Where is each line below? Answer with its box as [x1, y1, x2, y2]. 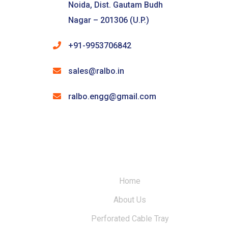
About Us [113, 195, 146, 205]
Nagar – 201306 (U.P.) [68, 15, 149, 25]
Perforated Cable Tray [91, 214, 169, 224]
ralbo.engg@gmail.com [68, 92, 156, 102]
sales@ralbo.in [68, 66, 124, 76]
